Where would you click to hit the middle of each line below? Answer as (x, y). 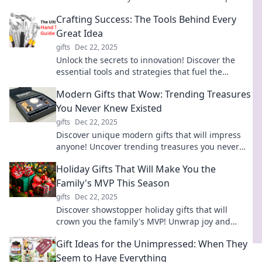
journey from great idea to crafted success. (141, 83)
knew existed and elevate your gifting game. (143, 158)
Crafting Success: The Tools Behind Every (146, 19)
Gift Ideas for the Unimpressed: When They (152, 244)
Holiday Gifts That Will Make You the (136, 169)
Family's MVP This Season (113, 183)
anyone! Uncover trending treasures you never (148, 146)
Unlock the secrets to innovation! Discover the (146, 60)
